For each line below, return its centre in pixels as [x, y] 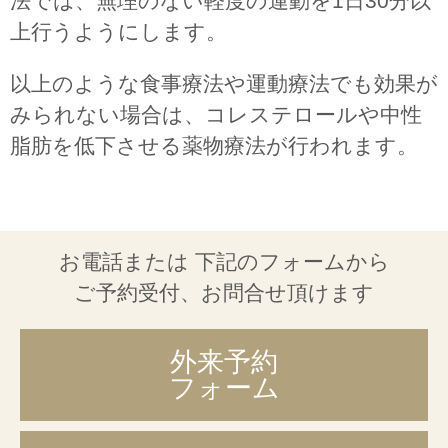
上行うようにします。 [118, 31]
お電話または [123, 261]
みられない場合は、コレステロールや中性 [216, 114]
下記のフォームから [289, 261]
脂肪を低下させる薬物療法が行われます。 [214, 145]
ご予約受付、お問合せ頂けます [224, 292]
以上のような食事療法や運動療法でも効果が [224, 83]
